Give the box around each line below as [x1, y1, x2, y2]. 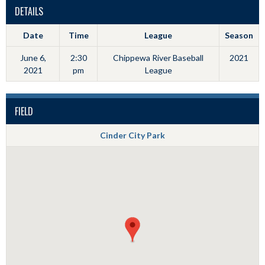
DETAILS [15, 4, 43, 18]
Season [225, 30, 253, 40]
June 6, [20, 53, 46, 63]
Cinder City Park [100, 130, 165, 140]
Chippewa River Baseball [113, 53, 203, 63]
